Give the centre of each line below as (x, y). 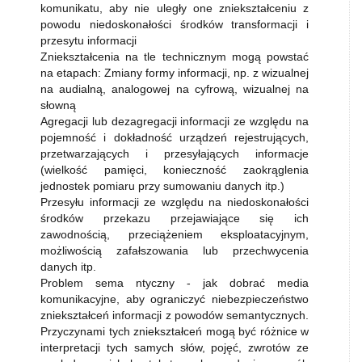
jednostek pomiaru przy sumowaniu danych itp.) (162, 186)
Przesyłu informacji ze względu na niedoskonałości (175, 202)
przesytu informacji (88, 40)
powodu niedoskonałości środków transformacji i (175, 24)
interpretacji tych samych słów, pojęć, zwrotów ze (175, 347)
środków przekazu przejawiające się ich (175, 218)
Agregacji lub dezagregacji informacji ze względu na (175, 121)
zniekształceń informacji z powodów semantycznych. (175, 315)
